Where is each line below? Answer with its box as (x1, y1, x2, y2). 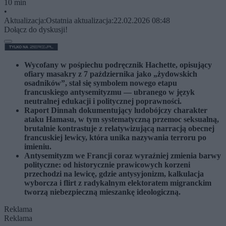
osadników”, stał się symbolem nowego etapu (24, 78, 177, 87)
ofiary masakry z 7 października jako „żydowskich (24, 69, 197, 78)
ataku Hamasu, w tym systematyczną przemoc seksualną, (24, 115, 219, 124)
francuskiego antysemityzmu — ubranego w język (24, 87, 195, 96)
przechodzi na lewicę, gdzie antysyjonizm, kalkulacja (24, 169, 204, 178)
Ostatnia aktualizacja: (46, 16, 114, 25)
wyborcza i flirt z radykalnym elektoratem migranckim (24, 178, 211, 187)
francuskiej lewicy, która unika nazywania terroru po (24, 133, 206, 142)
